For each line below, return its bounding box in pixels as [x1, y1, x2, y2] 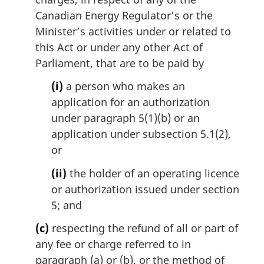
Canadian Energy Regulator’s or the [35, 8, 213, 22]
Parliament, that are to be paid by [35, 55, 204, 70]
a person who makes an [63, 79, 185, 94]
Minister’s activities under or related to [35, 24, 231, 38]
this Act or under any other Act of [35, 39, 203, 54]
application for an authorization [51, 95, 210, 110]
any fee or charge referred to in [35, 237, 191, 252]
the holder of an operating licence [67, 166, 239, 180]
